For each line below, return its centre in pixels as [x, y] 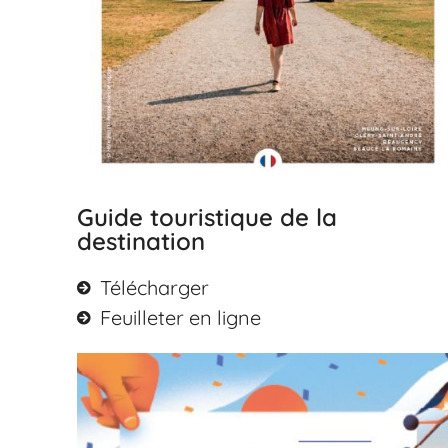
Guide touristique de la [207, 216]
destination [141, 240]
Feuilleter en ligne [180, 317]
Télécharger [154, 287]
